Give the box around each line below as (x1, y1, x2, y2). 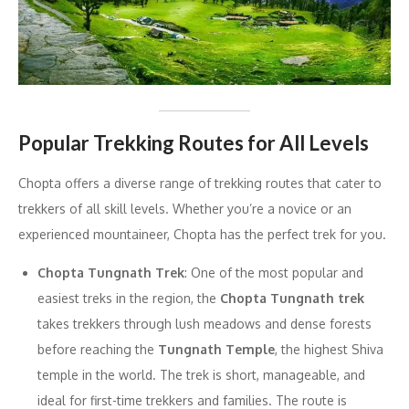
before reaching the (37, 341, 158, 357)
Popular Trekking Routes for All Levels (18, 130, 369, 155)
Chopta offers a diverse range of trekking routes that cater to (18, 174, 382, 191)
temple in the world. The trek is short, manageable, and (37, 366, 365, 383)
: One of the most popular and (184, 264, 363, 280)
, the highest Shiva (275, 341, 383, 357)
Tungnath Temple (158, 341, 275, 357)
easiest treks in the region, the (37, 289, 220, 306)
